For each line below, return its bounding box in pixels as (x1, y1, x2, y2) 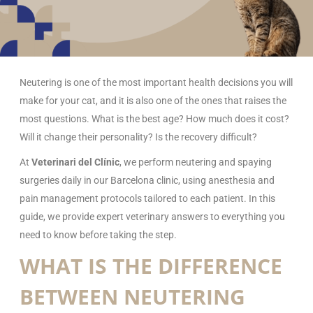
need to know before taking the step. (20, 228, 177, 240)
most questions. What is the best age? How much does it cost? (20, 112, 289, 124)
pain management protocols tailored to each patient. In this (20, 192, 275, 204)
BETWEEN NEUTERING (20, 282, 245, 311)
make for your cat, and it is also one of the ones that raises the (20, 94, 286, 106)
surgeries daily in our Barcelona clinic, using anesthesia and (20, 174, 275, 186)
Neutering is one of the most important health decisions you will (20, 76, 293, 88)
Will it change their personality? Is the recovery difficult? (20, 131, 257, 143)
